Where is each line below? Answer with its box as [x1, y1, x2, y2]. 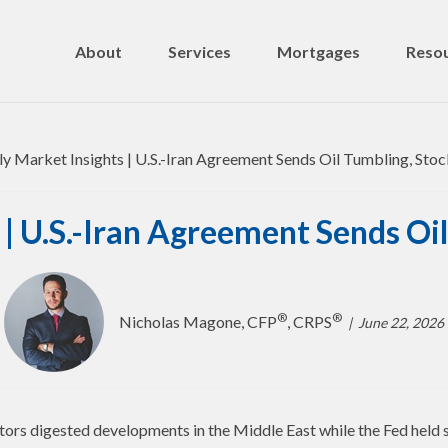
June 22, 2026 [358, 313, 444, 331]
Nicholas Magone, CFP [119, 312, 277, 331]
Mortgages [277, 41, 360, 61]
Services [168, 41, 231, 61]
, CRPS [287, 312, 332, 331]
